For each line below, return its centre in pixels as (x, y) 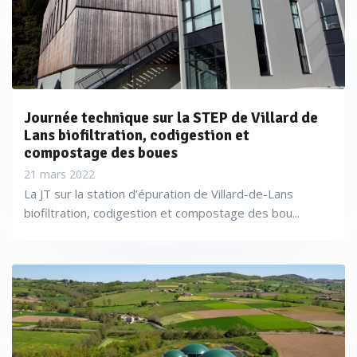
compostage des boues (101, 153)
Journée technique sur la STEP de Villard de (171, 118)
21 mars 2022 (59, 174)
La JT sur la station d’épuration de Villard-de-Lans (159, 194)
